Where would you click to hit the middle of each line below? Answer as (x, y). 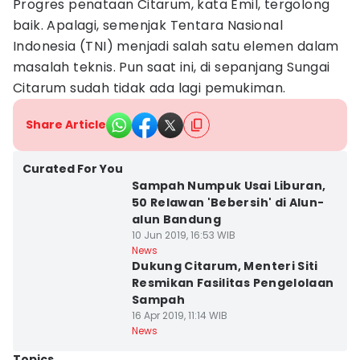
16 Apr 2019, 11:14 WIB (179, 315)
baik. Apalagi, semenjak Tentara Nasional (148, 25)
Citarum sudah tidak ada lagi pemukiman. (151, 88)
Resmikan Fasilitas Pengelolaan (233, 283)
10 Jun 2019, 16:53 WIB (183, 235)
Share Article (66, 125)
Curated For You (73, 169)
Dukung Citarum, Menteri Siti (225, 266)
